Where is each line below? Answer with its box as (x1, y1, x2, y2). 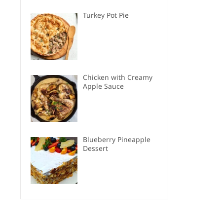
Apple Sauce (82, 81, 124, 91)
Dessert (82, 143, 108, 153)
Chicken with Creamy (82, 73, 152, 82)
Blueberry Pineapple (82, 134, 150, 144)
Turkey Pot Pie (82, 10, 129, 20)
